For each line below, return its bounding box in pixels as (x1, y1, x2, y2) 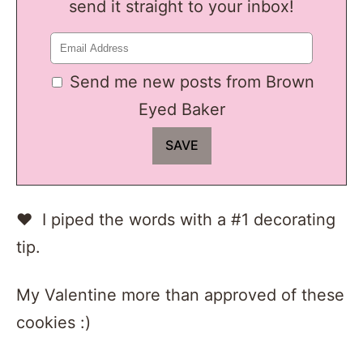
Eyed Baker (138, 99, 225, 119)
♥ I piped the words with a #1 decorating (16, 209, 335, 229)
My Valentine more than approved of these (16, 284, 344, 305)
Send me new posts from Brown (70, 71, 314, 92)
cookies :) (16, 312, 91, 332)
